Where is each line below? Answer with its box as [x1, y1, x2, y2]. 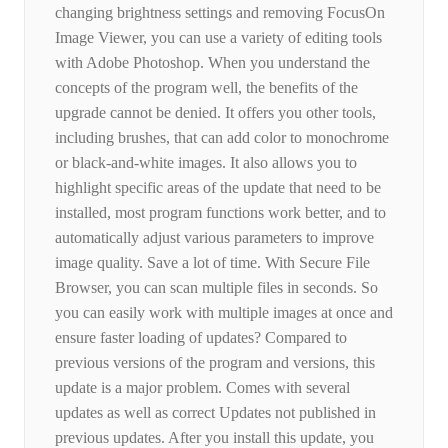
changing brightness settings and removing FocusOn [55, 4, 385, 22]
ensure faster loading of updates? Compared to [55, 329, 347, 347]
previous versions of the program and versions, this [55, 354, 375, 372]
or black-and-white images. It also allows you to [55, 154, 357, 172]
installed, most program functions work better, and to [55, 204, 386, 222]
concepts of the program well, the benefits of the [55, 79, 358, 97]
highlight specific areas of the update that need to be [55, 179, 381, 197]
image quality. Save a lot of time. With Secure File [55, 254, 370, 272]
